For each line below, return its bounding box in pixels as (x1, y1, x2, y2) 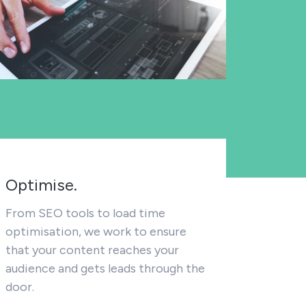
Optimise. (5, 175, 77, 195)
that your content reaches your (5, 242, 179, 258)
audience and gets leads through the (5, 261, 205, 276)
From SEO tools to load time (5, 206, 165, 221)
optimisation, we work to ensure (5, 224, 186, 239)
